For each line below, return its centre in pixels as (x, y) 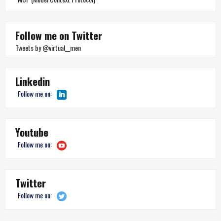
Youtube (32, 132)
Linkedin (33, 81)
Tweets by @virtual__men (48, 47)
